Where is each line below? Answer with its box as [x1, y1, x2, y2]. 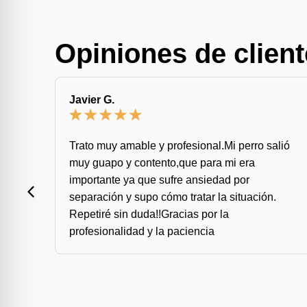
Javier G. [69, 93, 114, 106]
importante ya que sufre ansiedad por [69, 173, 249, 186]
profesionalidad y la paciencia [69, 225, 214, 237]
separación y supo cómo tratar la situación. [69, 191, 276, 203]
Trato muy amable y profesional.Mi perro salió [69, 139, 290, 151]
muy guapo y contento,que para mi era [69, 156, 255, 169]
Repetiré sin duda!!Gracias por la [69, 208, 229, 220]
